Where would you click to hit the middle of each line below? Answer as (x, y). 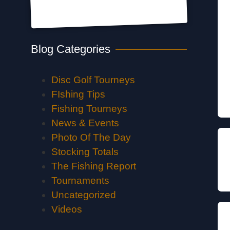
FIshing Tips (78, 94)
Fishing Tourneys (89, 109)
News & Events (85, 123)
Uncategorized (84, 195)
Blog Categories (71, 49)
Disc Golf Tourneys (93, 80)
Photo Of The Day (91, 138)
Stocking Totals (85, 152)
